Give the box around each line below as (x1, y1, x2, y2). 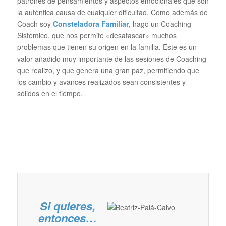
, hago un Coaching (128, 19, 191, 29)
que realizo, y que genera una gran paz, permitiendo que (17, 65, 199, 75)
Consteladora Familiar (52, 19, 129, 29)
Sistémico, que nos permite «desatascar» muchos (17, 30, 177, 40)
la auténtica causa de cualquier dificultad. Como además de (17, 7, 208, 17)
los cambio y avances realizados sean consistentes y (17, 77, 186, 87)
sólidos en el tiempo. (17, 88, 83, 98)
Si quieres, (39, 197, 95, 214)
